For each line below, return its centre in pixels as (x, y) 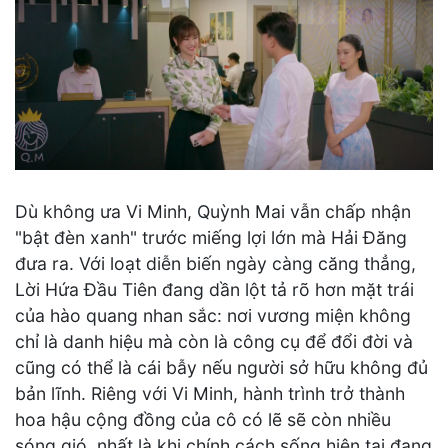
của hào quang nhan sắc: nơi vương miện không (213, 316)
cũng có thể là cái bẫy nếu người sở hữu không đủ (221, 368)
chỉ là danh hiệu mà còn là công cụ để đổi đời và (214, 342)
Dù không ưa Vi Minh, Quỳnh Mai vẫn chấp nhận (213, 212)
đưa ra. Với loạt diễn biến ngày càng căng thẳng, (215, 264)
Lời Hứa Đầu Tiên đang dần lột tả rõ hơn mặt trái (214, 290)
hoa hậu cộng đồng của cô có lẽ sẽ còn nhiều (203, 420)
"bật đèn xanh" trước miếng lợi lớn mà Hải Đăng (211, 238)
